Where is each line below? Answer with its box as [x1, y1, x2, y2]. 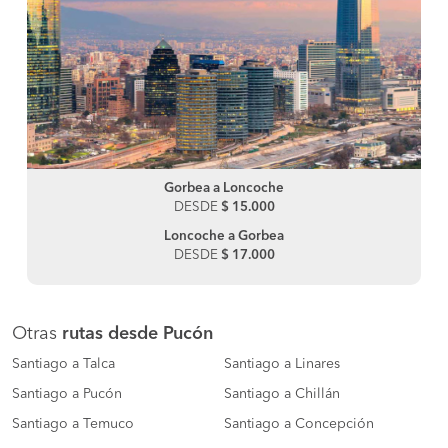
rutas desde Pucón [62, 324, 213, 343]
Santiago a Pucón [12, 386, 122, 401]
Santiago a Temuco [12, 416, 134, 431]
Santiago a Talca [12, 356, 115, 371]
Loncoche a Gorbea [164, 229, 284, 243]
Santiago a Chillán [224, 386, 340, 401]
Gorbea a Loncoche [164, 181, 284, 195]
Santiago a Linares [224, 356, 340, 371]
